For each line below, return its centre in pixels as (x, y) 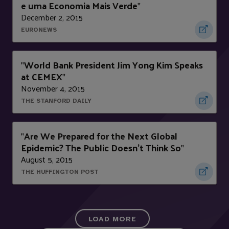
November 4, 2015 (53, 88)
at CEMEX (42, 77)
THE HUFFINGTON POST (60, 172)
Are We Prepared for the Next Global (101, 136)
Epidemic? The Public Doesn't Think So (101, 148)
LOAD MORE (112, 219)
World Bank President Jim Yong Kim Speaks (113, 65)
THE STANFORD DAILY (56, 101)
